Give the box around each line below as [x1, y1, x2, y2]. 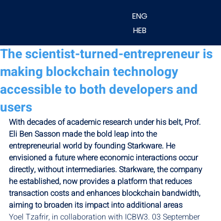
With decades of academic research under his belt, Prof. [9, 116, 203, 128]
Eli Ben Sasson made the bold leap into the [9, 128, 159, 140]
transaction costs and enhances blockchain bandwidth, [9, 187, 202, 199]
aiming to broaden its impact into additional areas [9, 199, 183, 211]
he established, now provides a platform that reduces [9, 175, 194, 187]
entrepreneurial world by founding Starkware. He [9, 140, 177, 152]
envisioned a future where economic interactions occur [9, 151, 200, 164]
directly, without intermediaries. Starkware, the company [9, 163, 204, 176]
